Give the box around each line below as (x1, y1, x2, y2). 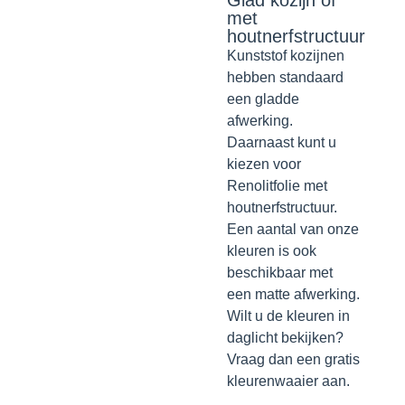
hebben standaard (226, 70, 344, 86)
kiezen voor (226, 156, 301, 173)
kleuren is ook (226, 243, 316, 259)
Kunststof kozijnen (226, 48, 344, 64)
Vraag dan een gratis (226, 352, 360, 368)
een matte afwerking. (226, 287, 360, 303)
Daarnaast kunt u (226, 135, 336, 151)
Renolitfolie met (226, 178, 327, 194)
